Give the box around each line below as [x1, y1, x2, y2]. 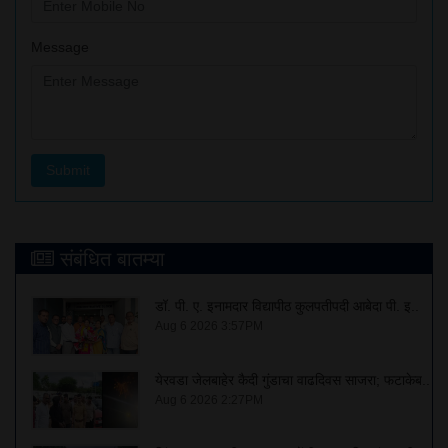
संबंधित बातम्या [60, 247, 165, 270]
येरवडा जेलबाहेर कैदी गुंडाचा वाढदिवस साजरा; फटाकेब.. [154, 371, 430, 388]
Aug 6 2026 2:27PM [154, 392, 263, 407]
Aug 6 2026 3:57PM [154, 318, 263, 333]
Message [31, 38, 89, 55]
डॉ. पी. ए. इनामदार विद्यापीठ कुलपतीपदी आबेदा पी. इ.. [154, 297, 419, 314]
